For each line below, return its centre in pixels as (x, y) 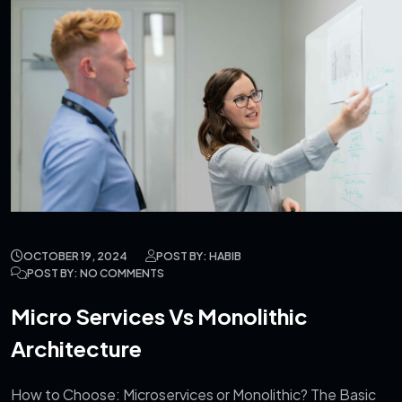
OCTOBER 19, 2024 (75, 256)
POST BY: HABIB (199, 256)
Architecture (76, 348)
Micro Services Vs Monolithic (159, 315)
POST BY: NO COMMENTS (96, 273)
